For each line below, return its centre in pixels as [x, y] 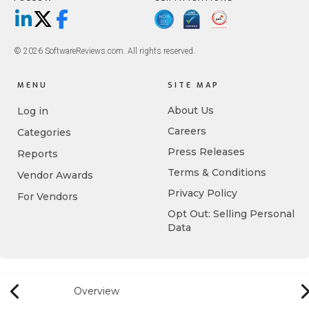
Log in [33, 111]
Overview [96, 291]
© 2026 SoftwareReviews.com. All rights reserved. [104, 51]
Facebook [83, 23]
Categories [44, 132]
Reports [38, 154]
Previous [37, 295]
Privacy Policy [202, 193]
